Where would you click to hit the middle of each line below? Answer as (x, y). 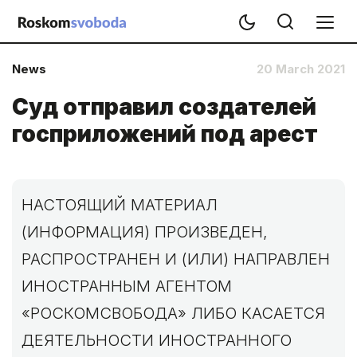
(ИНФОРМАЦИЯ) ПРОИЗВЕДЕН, (145, 232)
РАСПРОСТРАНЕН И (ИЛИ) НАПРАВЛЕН (176, 259)
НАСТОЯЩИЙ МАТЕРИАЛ (120, 205)
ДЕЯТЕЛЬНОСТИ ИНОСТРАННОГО (157, 340)
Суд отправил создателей (164, 107)
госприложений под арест (165, 134)
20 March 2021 (301, 69)
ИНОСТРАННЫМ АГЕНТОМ (127, 286)
